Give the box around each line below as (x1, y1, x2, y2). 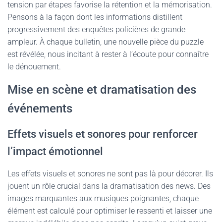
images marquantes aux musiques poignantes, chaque (7, 194, 199, 203)
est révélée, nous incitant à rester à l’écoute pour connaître (7, 50, 209, 59)
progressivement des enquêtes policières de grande (7, 25, 185, 34)
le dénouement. (7, 62, 61, 71)
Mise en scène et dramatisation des (7, 83, 196, 97)
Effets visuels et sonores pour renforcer (7, 128, 198, 140)
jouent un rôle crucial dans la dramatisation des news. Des (7, 181, 211, 191)
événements (7, 102, 72, 115)
